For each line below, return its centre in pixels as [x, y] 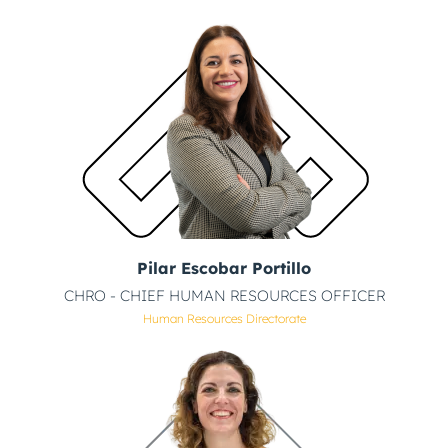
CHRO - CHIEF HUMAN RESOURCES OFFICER [224, 296]
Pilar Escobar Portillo [224, 268]
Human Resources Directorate [224, 319]
